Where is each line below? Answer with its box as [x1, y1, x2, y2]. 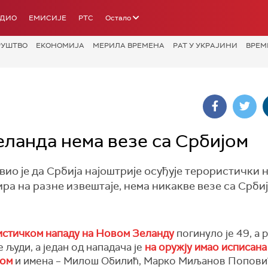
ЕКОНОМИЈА [36, 41, 84, 50]
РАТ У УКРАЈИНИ [173, 41, 237, 50]
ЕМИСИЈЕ [29, 13, 66, 23]
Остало [105, 13, 131, 23]
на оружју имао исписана [145, 240, 267, 254]
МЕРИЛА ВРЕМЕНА [93, 41, 165, 50]
